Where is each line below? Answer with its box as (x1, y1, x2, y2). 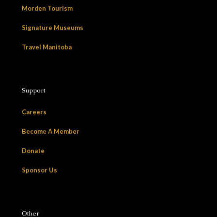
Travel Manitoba (22, 43, 72, 51)
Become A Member (22, 127, 79, 135)
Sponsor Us (22, 166, 57, 174)
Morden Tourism (22, 4, 73, 12)
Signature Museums (22, 24, 83, 31)
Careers (22, 108, 46, 116)
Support (22, 86, 46, 94)
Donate (22, 147, 45, 155)
